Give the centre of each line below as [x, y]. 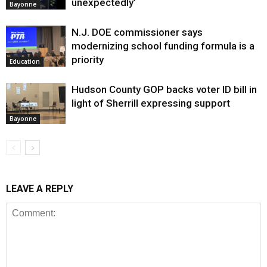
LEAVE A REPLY [40, 188]
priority [88, 59]
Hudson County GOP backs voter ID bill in [164, 89]
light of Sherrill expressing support [151, 103]
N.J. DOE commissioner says [137, 32]
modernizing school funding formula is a [163, 46]
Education [25, 61]
